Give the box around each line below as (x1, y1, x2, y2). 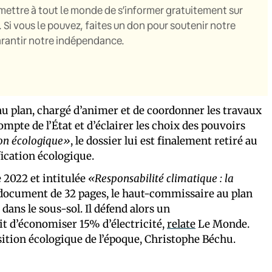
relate (167, 217, 195, 231)
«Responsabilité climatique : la (88, 171, 234, 185)
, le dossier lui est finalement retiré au (70, 134, 257, 148)
